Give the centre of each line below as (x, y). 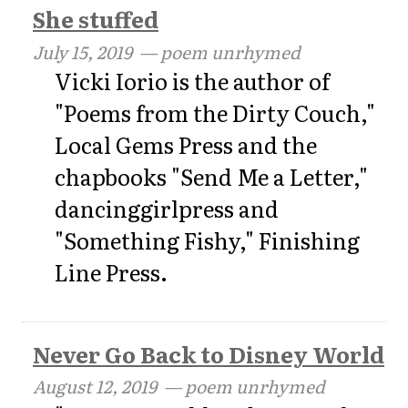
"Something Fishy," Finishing (207, 240)
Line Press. (111, 271)
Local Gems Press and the (186, 144)
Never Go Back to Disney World (209, 353)
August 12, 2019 (95, 386)
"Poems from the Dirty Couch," (215, 112)
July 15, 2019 (82, 51)
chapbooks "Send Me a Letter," (211, 176)
